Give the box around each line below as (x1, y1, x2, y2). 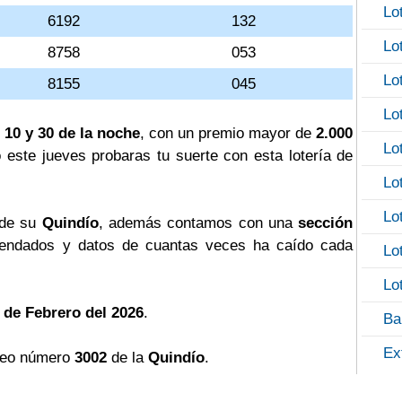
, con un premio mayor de (139, 125, 317, 142)
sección (298, 214, 354, 232)
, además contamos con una (98, 214, 299, 232)
